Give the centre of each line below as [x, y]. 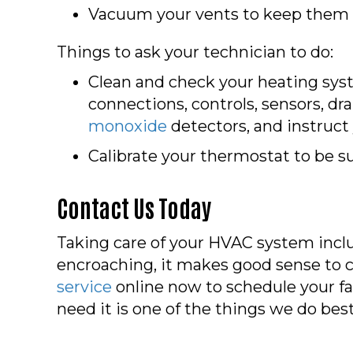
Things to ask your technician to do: [195, 52]
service [84, 286]
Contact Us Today [134, 206]
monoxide [128, 126]
